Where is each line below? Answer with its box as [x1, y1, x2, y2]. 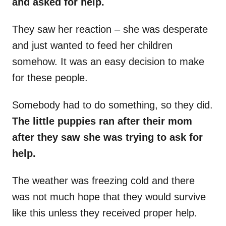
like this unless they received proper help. [12, 207, 197, 219]
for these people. [12, 72, 91, 84]
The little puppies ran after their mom [12, 116, 192, 127]
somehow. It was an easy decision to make [12, 56, 204, 68]
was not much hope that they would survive [12, 191, 206, 203]
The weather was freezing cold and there [12, 175, 195, 187]
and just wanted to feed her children [12, 40, 173, 51]
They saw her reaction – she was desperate [12, 24, 208, 35]
